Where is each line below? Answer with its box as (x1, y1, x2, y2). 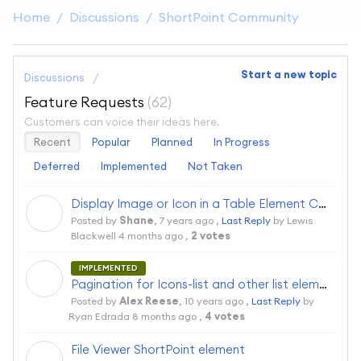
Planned (151, 135, 193, 148)
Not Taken (188, 159, 243, 172)
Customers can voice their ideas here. (24, 114, 220, 128)
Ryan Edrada (68, 310, 132, 323)
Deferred (34, 159, 80, 172)
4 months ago (118, 229, 183, 242)
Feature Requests (24, 93, 147, 112)
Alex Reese (119, 295, 179, 308)
